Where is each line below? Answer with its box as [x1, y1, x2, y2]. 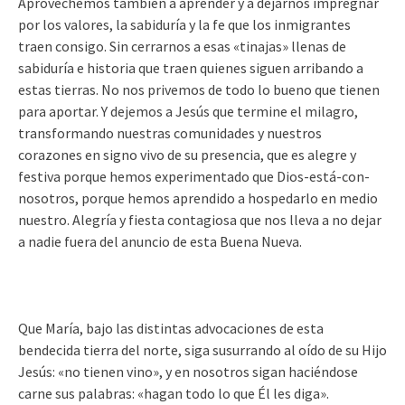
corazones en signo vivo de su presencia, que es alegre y [18, 146, 356, 164]
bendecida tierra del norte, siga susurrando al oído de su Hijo [18, 341, 387, 359]
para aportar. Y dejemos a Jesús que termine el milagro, [18, 102, 358, 120]
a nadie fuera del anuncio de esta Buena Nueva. [18, 232, 302, 250]
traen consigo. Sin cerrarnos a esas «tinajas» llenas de [18, 37, 346, 55]
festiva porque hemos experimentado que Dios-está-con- [18, 167, 370, 185]
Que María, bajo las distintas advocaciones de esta [18, 319, 324, 337]
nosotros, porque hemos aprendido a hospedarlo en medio [18, 189, 378, 207]
